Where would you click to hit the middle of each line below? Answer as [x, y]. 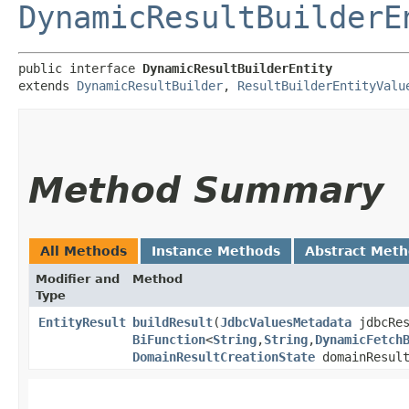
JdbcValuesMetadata [286, 322]
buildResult [173, 322]
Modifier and [78, 278]
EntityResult [82, 322]
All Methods [84, 251]
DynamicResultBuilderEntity [237, 68]
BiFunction [169, 339]
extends [47, 85]
